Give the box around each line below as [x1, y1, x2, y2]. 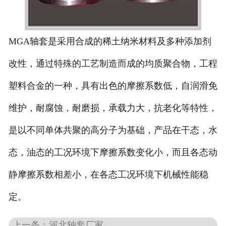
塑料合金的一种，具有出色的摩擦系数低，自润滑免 [8, 81, 217, 91]
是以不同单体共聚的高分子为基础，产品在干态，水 [8, 125, 217, 136]
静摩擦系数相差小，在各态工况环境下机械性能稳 [8, 169, 208, 180]
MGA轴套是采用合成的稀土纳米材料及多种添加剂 [8, 36, 211, 47]
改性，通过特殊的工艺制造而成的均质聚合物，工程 [8, 59, 217, 69]
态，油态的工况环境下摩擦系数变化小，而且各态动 [8, 147, 217, 158]
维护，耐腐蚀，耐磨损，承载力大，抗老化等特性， [8, 103, 217, 114]
